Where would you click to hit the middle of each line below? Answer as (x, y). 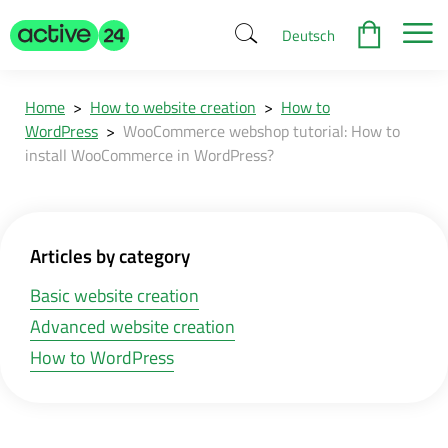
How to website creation (173, 107)
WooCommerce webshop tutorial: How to (261, 131)
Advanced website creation (132, 326)
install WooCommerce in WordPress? (149, 155)
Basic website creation (114, 295)
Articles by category (110, 255)
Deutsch (308, 35)
